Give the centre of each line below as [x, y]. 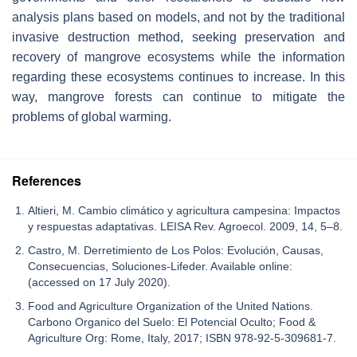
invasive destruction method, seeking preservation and [178, 37]
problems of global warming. [92, 117]
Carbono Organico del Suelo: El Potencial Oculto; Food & [172, 322]
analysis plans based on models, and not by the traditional [178, 18]
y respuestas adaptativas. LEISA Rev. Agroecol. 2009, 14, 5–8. [185, 227]
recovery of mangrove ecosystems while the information [178, 57]
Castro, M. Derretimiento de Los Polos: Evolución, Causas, [176, 251]
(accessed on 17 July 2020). [99, 282]
